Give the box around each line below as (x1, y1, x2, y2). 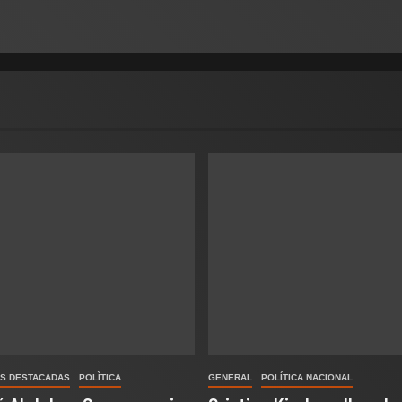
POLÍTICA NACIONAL (260, 372, 353, 382)
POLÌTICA (79, 372, 122, 382)
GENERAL (207, 372, 252, 382)
